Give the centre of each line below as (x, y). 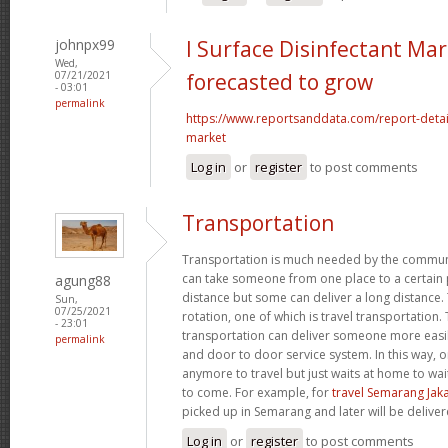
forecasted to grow (279, 81)
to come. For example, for (257, 392)
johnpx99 (85, 44)
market (206, 137)
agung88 (83, 281)
